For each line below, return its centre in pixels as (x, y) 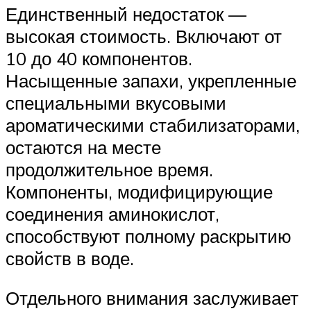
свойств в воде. (70, 258)
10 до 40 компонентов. (99, 58)
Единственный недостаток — (126, 14)
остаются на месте (83, 147)
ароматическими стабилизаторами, (153, 125)
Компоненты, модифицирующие (139, 191)
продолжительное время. (109, 169)
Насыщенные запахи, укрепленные (151, 80)
